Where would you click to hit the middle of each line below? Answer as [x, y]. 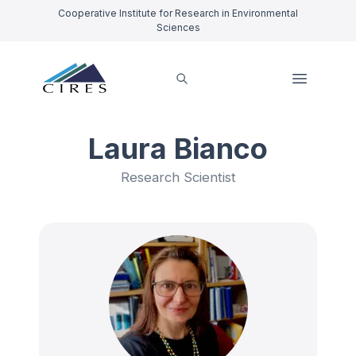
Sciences [178, 27]
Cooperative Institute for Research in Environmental [178, 13]
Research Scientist [178, 177]
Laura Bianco [178, 149]
